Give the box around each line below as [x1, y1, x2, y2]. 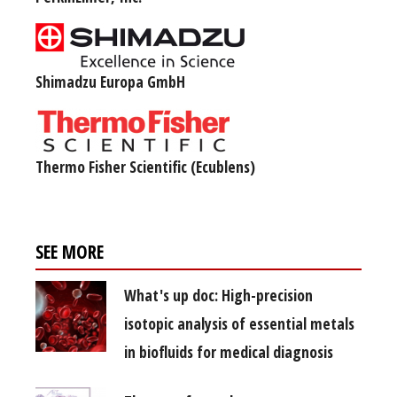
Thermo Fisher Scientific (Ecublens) [35, 156, 255, 178]
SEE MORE [35, 239, 104, 265]
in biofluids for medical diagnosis [124, 341, 333, 363]
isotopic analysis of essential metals [124, 313, 354, 335]
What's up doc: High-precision [124, 284, 313, 307]
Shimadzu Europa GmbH [35, 71, 185, 93]
